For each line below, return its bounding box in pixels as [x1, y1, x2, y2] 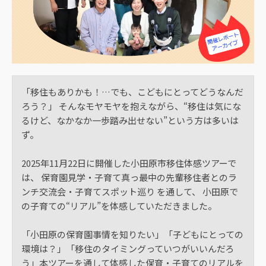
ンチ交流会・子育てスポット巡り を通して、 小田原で [21, 185, 238, 198]
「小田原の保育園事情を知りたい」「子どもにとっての [21, 228, 243, 240]
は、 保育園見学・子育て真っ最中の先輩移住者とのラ [21, 171, 237, 183]
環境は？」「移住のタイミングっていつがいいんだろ [21, 242, 234, 255]
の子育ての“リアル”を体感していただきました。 [21, 199, 217, 212]
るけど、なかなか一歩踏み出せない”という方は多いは [21, 114, 239, 126]
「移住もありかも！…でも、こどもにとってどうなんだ [21, 85, 243, 98]
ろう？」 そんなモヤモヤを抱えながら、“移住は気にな [21, 100, 241, 112]
